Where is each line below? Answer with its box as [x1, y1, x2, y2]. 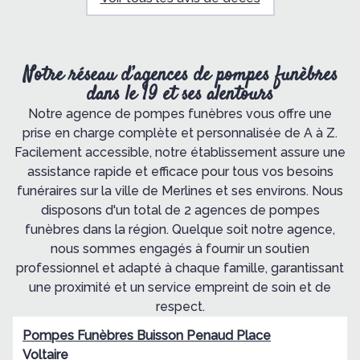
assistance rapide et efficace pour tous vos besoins [27, 164, 333, 180]
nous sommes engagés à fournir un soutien [51, 241, 309, 257]
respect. [155, 299, 205, 315]
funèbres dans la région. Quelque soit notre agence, [25, 222, 335, 238]
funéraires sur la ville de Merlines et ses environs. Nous [17, 183, 343, 199]
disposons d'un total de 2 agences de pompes [40, 202, 320, 219]
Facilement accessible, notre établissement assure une [14, 145, 346, 161]
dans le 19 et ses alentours [87, 81, 273, 109]
